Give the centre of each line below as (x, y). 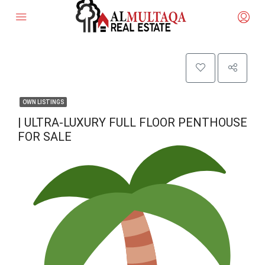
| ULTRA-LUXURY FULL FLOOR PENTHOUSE (132, 122)
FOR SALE (45, 137)
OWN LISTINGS (43, 102)
